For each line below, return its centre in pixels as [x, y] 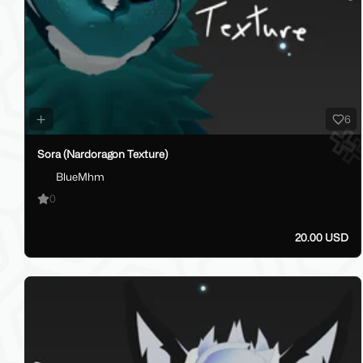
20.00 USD [321, 238]
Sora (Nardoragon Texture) [102, 154]
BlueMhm [80, 176]
